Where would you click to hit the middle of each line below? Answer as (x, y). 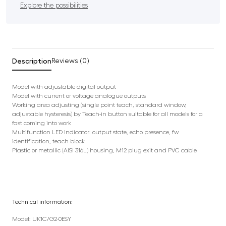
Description (32, 61)
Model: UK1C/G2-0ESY (42, 219)
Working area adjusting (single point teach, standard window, (99, 105)
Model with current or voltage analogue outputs (79, 96)
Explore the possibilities (54, 5)
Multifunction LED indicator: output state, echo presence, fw (95, 132)
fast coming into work (42, 123)
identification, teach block (48, 141)
